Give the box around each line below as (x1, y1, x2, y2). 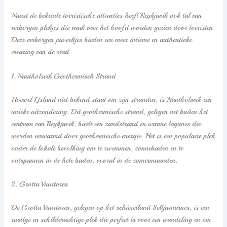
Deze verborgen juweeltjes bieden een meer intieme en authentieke (11, 35, 192, 45)
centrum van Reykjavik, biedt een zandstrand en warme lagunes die (11, 119, 201, 128)
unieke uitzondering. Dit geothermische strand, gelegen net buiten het (11, 106, 208, 116)
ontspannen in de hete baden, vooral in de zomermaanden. (11, 155, 178, 165)
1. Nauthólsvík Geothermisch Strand (11, 71, 116, 81)
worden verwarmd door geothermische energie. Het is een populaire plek (11, 131, 215, 140)
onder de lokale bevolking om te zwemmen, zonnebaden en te (11, 143, 183, 153)
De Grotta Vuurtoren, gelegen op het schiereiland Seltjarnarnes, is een (11, 202, 210, 212)
